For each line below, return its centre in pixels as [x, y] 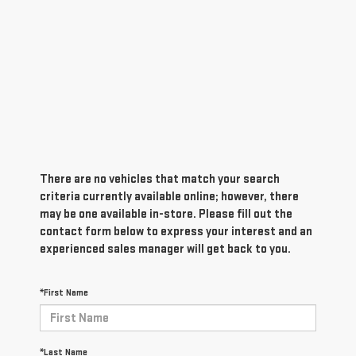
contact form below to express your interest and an [176, 232]
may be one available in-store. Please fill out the [166, 215]
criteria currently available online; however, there [169, 197]
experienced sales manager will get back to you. [165, 250]
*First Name [64, 293]
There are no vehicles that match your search [160, 180]
